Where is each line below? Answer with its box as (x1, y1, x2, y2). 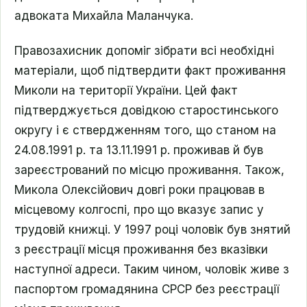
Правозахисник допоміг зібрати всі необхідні (14, 44, 274, 58)
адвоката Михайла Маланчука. (14, 9, 193, 23)
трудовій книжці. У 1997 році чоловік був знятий (14, 223, 291, 236)
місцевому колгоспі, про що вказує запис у (14, 203, 264, 217)
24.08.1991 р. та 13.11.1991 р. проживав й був (14, 143, 263, 157)
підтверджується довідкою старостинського (14, 103, 278, 117)
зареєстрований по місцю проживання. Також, (14, 163, 284, 177)
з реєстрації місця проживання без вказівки (14, 243, 268, 256)
